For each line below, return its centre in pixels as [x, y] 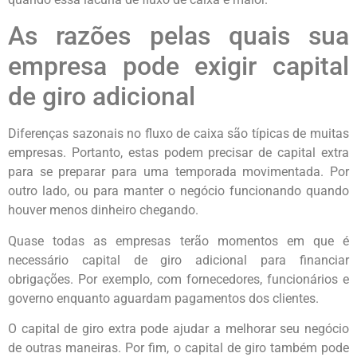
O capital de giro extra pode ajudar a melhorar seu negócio [178, 329]
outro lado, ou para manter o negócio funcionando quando [178, 191]
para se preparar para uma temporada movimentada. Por [178, 172]
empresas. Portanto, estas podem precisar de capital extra [178, 153]
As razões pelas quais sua [178, 36]
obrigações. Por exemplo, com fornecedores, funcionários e [178, 279]
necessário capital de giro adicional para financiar [178, 260]
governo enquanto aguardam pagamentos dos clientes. [163, 298]
